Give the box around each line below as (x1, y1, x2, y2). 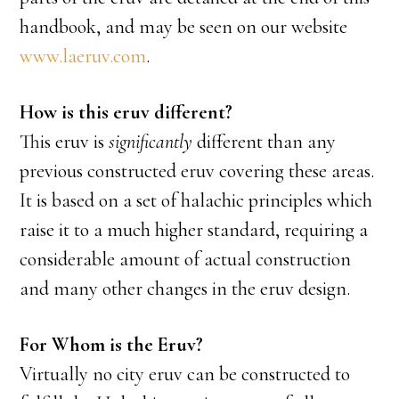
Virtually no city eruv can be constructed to (20, 362, 351, 386)
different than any (192, 130, 337, 153)
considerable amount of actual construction (20, 248, 352, 271)
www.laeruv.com (20, 45, 147, 68)
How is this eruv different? (20, 101, 233, 124)
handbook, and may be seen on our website (20, 15, 348, 38)
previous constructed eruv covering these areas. (20, 159, 375, 183)
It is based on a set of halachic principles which (20, 189, 373, 212)
